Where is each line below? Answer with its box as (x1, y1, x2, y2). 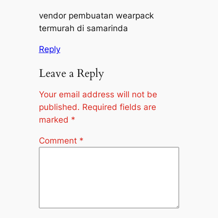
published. (38, 102, 80, 112)
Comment (38, 135, 79, 145)
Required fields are (82, 102, 156, 112)
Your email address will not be (38, 90, 157, 100)
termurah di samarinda (38, 23, 128, 34)
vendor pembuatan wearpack (38, 11, 154, 21)
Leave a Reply (38, 66, 104, 81)
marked (38, 115, 71, 125)
